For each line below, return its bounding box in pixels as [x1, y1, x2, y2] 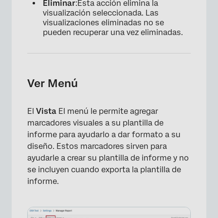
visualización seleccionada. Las [43, 8, 159, 18]
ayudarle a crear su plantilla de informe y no [27, 153, 189, 163]
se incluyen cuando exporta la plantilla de [27, 165, 181, 175]
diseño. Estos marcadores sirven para [27, 142, 167, 151]
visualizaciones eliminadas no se [43, 18, 164, 28]
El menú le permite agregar [58, 107, 158, 116]
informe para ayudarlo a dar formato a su [27, 130, 181, 140]
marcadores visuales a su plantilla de [27, 118, 163, 128]
